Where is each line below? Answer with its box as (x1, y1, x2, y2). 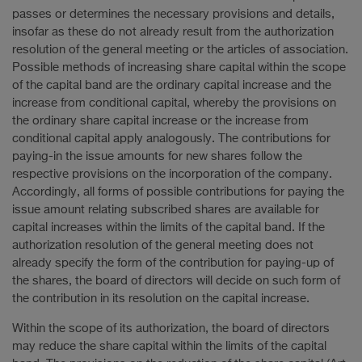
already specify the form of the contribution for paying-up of (12, 257, 334, 269)
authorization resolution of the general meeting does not (12, 239, 314, 251)
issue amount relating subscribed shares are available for (12, 204, 319, 216)
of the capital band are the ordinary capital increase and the (12, 79, 331, 91)
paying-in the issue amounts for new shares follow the (12, 150, 302, 162)
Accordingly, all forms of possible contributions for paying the (12, 186, 344, 198)
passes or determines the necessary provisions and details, (12, 8, 335, 20)
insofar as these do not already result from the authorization (12, 26, 334, 38)
